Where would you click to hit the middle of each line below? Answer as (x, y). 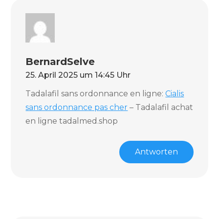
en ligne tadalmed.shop (72, 121)
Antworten (156, 152)
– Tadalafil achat (161, 107)
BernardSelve (60, 62)
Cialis (175, 94)
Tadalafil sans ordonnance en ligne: (96, 94)
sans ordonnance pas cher (77, 107)
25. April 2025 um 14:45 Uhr (78, 75)
